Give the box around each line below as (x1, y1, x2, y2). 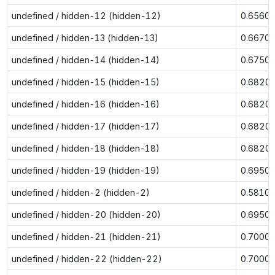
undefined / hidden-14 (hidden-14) (11, 54, 160, 65)
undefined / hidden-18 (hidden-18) (11, 142, 160, 153)
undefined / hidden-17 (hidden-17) (11, 120, 160, 131)
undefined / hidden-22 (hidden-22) (11, 253, 162, 264)
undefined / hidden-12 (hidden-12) (11, 10, 161, 21)
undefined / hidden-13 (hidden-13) (11, 32, 158, 43)
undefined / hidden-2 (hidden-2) (11, 187, 150, 198)
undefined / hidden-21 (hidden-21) (11, 231, 161, 242)
